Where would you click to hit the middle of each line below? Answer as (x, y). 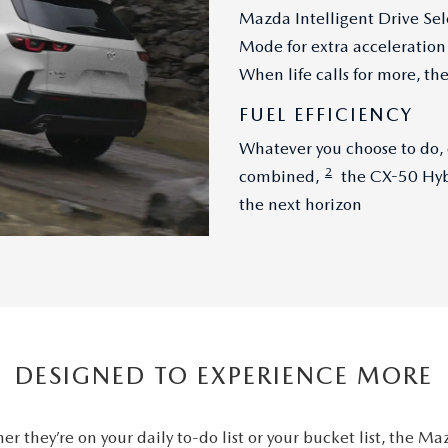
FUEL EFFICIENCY (326, 114)
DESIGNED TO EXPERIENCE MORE (224, 376)
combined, (279, 175)
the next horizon (300, 203)
